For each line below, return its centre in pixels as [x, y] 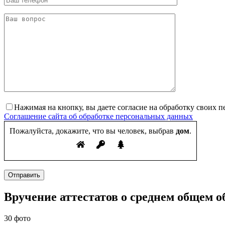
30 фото [17, 218]
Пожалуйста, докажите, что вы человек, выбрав [92, 131]
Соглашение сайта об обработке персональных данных [98, 117]
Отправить [24, 175]
